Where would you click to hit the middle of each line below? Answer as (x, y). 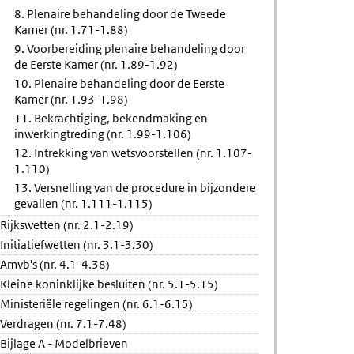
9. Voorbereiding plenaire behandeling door (130, 49)
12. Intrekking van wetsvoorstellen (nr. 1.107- (134, 153)
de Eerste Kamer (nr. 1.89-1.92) (96, 64)
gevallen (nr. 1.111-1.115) (84, 203)
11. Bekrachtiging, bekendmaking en (111, 118)
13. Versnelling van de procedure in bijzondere (136, 188)
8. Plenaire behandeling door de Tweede (121, 14)
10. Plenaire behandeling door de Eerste (120, 83)
